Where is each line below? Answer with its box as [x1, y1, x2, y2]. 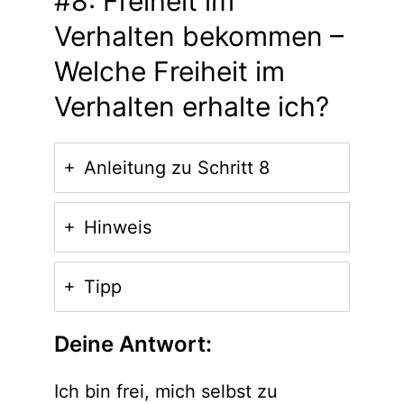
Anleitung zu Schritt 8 [83, 157, 270, 179]
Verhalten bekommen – [53, 20, 344, 53]
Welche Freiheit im [53, 55, 285, 88]
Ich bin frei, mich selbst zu [53, 380, 278, 402]
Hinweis [83, 216, 151, 238]
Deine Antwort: [53, 330, 212, 357]
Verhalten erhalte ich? [53, 90, 329, 124]
